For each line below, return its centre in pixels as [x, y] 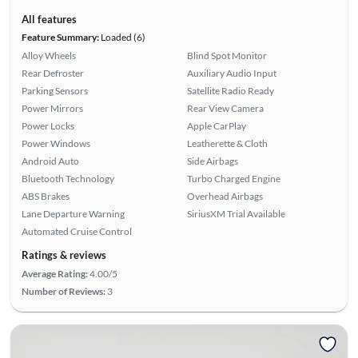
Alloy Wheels [48, 55]
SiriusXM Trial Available [236, 213]
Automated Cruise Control [76, 231]
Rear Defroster [52, 73]
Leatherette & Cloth [227, 143]
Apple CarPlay [217, 125]
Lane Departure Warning [73, 213]
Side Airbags [213, 161]
